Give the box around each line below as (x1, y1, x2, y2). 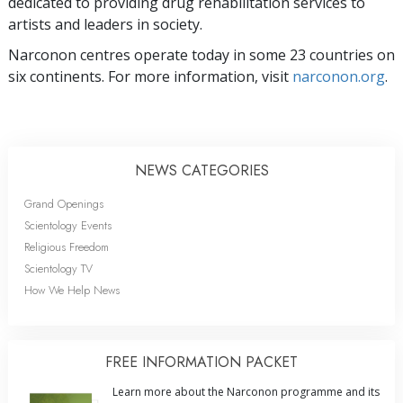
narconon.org (292, 66, 385, 86)
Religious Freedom (24, 237, 109, 255)
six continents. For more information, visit (8, 66, 292, 86)
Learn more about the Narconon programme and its (112, 383, 380, 399)
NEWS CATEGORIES (134, 159, 269, 181)
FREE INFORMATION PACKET (105, 351, 298, 372)
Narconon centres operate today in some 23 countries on (8, 44, 395, 65)
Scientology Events (24, 216, 112, 234)
